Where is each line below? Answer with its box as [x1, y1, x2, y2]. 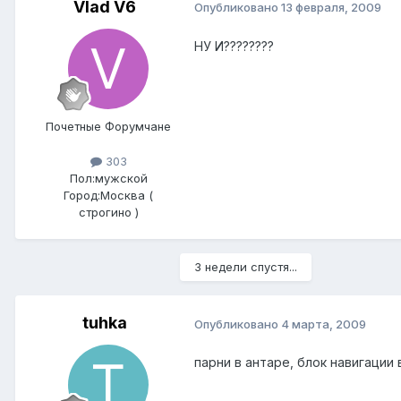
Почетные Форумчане [46, 118, 171, 133]
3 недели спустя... [194, 260, 297, 275]
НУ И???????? [194, 38, 274, 54]
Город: [64, 188, 100, 203]
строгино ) [78, 205, 139, 220]
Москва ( [100, 188, 153, 203]
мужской [94, 171, 148, 186]
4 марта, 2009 [281, 316, 366, 331]
